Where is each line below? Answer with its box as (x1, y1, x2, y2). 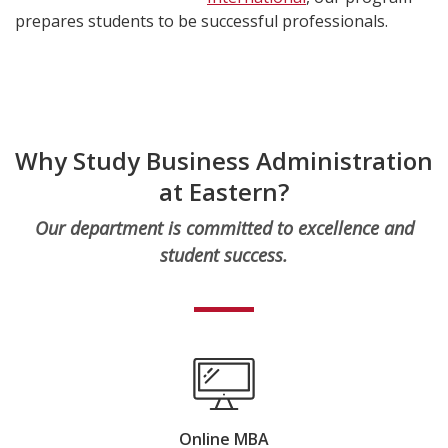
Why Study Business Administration (15, 144, 433, 177)
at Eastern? (159, 175, 289, 208)
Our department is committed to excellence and (34, 216, 414, 240)
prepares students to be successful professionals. (15, 10, 388, 32)
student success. (160, 243, 288, 267)
